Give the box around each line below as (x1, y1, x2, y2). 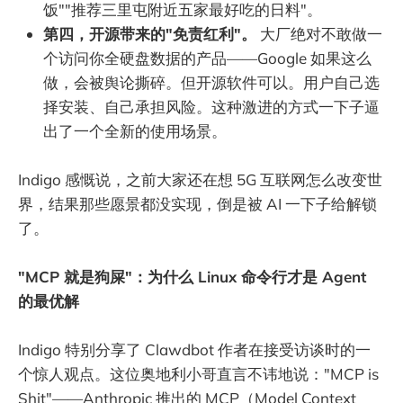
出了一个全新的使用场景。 (43, 121, 227, 140)
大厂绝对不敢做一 (256, 23, 382, 43)
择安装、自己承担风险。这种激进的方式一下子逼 (43, 96, 380, 116)
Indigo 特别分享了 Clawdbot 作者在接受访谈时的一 (18, 340, 371, 360)
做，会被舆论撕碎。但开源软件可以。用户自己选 (43, 72, 380, 92)
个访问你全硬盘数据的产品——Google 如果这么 (43, 48, 372, 67)
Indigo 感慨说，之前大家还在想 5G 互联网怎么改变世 (18, 169, 382, 189)
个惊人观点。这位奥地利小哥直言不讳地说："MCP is (18, 364, 379, 384)
